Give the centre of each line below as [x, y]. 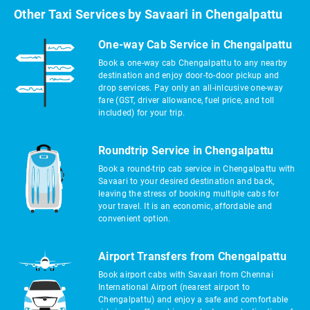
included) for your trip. [142, 113]
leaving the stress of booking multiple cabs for [189, 194]
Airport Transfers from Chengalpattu [192, 256]
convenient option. [135, 219]
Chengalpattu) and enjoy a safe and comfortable [193, 300]
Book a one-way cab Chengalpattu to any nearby [193, 63]
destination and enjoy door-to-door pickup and [189, 75]
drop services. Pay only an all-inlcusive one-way [191, 88]
